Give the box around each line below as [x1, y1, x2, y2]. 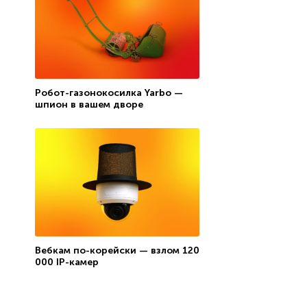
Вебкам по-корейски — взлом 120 [34, 244, 199, 256]
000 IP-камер [34, 256, 99, 268]
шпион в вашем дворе [34, 98, 143, 110]
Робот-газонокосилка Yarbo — [34, 86, 183, 99]
